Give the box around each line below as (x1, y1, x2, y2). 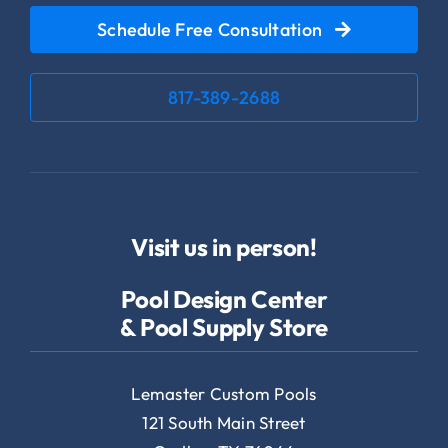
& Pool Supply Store (119, 311, 329, 342)
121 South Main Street (142, 411, 306, 433)
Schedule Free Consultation (97, 17, 323, 41)
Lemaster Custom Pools (131, 382, 317, 404)
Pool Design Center (120, 283, 328, 314)
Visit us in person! (131, 231, 317, 262)
